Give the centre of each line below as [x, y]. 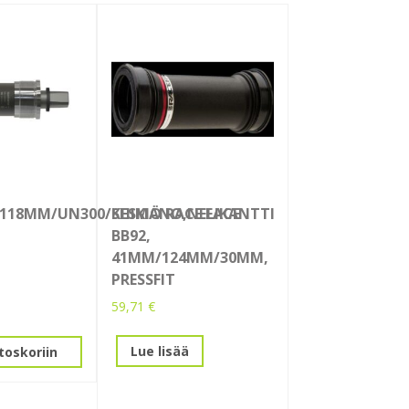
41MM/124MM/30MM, [190, 258]
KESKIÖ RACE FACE [176, 214]
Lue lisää [160, 351]
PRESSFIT [143, 280]
